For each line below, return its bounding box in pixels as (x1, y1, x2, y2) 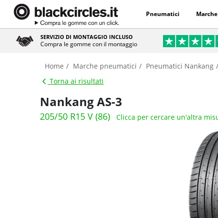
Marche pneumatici (73, 61, 137, 71)
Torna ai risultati (48, 76, 104, 86)
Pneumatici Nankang (146, 61, 214, 71)
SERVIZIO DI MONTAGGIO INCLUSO (40, 33, 133, 40)
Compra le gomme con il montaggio (40, 40, 138, 48)
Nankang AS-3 (40, 93, 122, 109)
